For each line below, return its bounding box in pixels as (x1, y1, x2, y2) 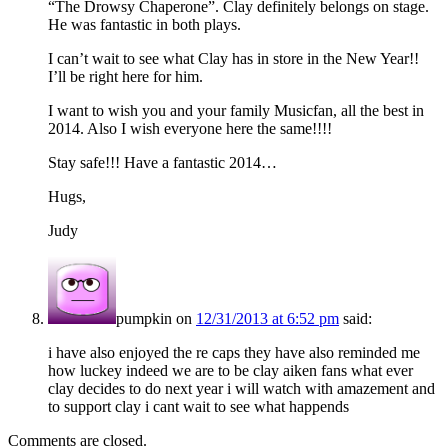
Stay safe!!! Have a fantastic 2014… (48, 154, 277, 172)
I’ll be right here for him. (48, 68, 203, 86)
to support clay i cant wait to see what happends (48, 398, 349, 416)
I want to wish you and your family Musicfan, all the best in (48, 102, 424, 120)
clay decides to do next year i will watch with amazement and (48, 380, 435, 398)
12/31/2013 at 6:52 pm (196, 310, 339, 328)
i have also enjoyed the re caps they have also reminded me (48, 344, 420, 362)
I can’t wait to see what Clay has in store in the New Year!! (48, 50, 419, 68)
